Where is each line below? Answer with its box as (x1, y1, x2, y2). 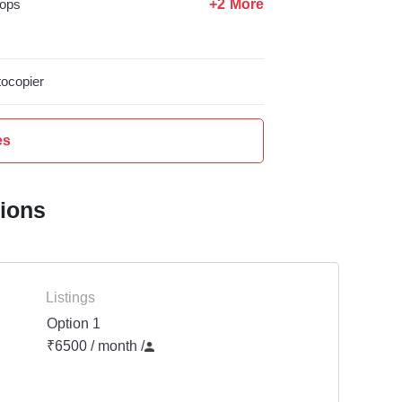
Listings (46, 288, 95, 308)
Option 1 (47, 314, 100, 334)
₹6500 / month (47, 336, 141, 356)
